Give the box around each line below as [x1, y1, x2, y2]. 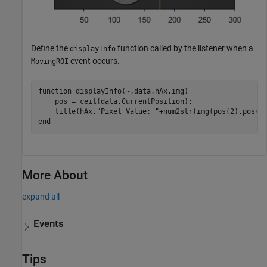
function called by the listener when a [116, 43, 253, 53]
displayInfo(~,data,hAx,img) [71, 87, 188, 96]
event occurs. [69, 55, 120, 66]
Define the [31, 43, 70, 53]
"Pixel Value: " [96, 107, 159, 116]
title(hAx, [38, 107, 97, 116]
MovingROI [31, 57, 69, 66]
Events [33, 218, 64, 230]
